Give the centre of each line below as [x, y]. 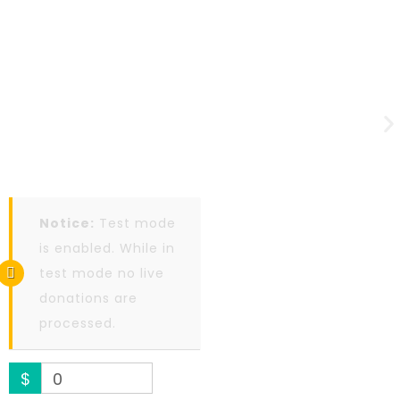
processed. [78, 323]
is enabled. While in [107, 248]
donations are [88, 298]
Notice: [67, 223]
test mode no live [102, 273]
